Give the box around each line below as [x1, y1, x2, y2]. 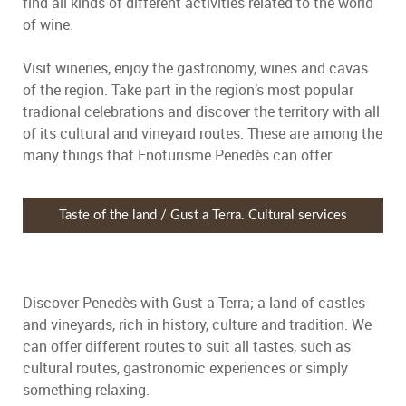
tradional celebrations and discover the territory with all [23, 101, 380, 122]
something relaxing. [23, 380, 150, 401]
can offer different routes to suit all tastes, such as [23, 336, 351, 357]
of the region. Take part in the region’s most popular [23, 80, 353, 101]
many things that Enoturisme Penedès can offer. [23, 145, 334, 166]
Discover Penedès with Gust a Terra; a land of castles [23, 293, 365, 314]
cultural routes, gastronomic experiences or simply [23, 358, 348, 379]
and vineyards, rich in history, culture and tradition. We [23, 314, 372, 335]
